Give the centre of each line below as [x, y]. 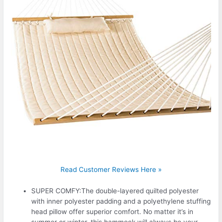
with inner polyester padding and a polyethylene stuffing [121, 201]
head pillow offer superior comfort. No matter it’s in [112, 211]
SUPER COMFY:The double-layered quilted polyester [115, 191]
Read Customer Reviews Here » [111, 169]
